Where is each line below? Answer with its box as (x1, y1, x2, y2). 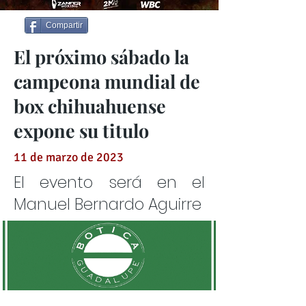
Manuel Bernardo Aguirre (14, 193, 201, 215)
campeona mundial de (14, 69, 200, 94)
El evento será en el (14, 171, 205, 193)
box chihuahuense (14, 94, 166, 118)
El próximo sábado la (14, 44, 189, 69)
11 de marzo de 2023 (14, 150, 124, 165)
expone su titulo (14, 118, 149, 143)
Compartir (46, 20, 83, 30)
